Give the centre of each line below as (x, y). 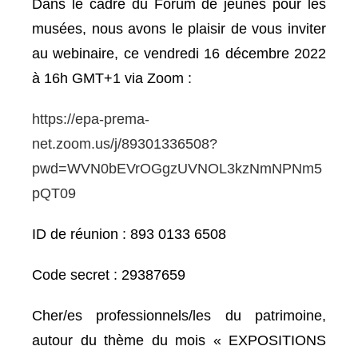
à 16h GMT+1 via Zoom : (112, 78)
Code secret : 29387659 (109, 275)
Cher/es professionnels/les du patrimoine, (179, 316)
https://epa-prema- (91, 119)
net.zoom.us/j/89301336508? (125, 144)
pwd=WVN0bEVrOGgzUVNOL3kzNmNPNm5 (177, 169)
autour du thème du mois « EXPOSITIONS (179, 340)
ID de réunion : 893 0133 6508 (129, 234)
